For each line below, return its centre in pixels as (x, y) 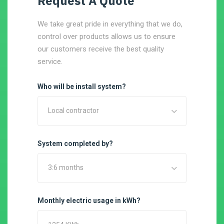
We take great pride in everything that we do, (110, 24)
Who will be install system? (82, 86)
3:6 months (66, 167)
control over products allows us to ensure (106, 36)
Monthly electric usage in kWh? (89, 200)
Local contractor (73, 110)
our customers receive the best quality (101, 49)
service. (50, 61)
